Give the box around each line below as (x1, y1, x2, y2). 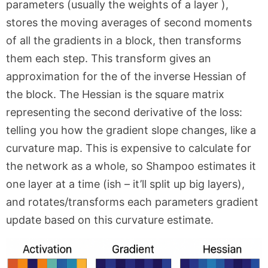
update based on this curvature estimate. (6, 214, 214, 226)
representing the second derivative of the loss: (6, 106, 242, 118)
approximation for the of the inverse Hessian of (6, 70, 246, 83)
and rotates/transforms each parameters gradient (6, 196, 258, 208)
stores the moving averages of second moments (6, 16, 252, 29)
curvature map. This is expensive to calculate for (6, 142, 251, 154)
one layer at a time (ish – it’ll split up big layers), (6, 178, 245, 190)
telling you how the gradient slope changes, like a (6, 124, 256, 136)
